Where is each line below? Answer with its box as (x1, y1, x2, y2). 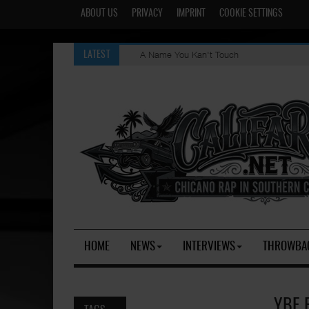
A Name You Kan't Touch (139, 48, 239, 60)
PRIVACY (132, 9, 163, 19)
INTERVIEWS (183, 241, 235, 252)
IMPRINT (177, 9, 206, 19)
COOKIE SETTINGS (219, 9, 283, 19)
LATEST (83, 50, 110, 60)
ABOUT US (81, 9, 118, 19)
